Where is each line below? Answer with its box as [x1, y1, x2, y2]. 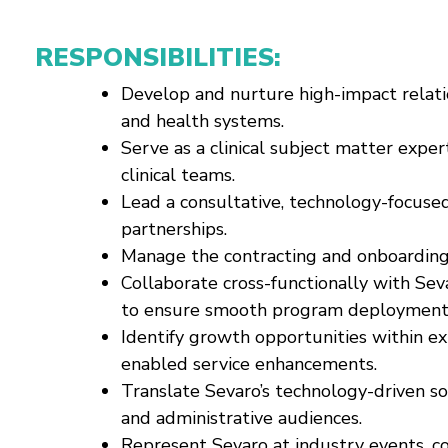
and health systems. [121, 109, 284, 133]
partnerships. [121, 217, 227, 241]
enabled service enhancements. [121, 352, 377, 376]
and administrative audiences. [121, 406, 362, 430]
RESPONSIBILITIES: [35, 41, 281, 75]
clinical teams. [121, 163, 235, 187]
